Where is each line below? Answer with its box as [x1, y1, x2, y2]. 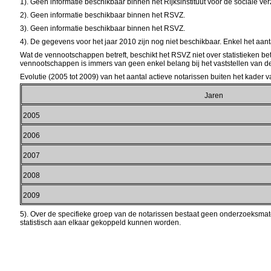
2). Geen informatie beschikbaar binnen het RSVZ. [20, 11, 186, 19]
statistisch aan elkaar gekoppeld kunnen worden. [20, 218, 181, 227]
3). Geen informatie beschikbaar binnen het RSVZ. [20, 24, 186, 33]
